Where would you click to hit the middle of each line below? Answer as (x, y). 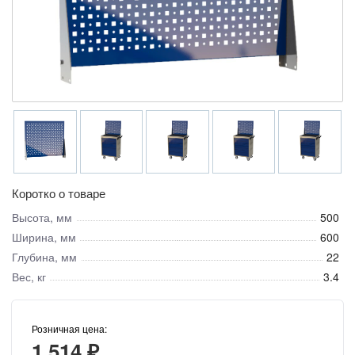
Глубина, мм (44, 256)
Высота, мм (42, 217)
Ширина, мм (44, 237)
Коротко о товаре (59, 193)
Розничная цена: (69, 328)
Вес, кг (29, 276)
